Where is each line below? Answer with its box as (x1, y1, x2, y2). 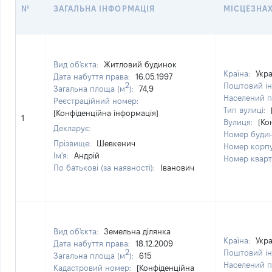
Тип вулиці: (223, 106, 268, 114)
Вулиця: (223, 118, 255, 126)
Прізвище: (53, 139, 93, 148)
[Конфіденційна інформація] (53, 109, 158, 117)
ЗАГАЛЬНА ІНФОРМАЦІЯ (53, 4, 155, 13)
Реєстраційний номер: (53, 97, 138, 105)
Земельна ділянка (104, 227, 171, 236)
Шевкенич (97, 139, 135, 148)
